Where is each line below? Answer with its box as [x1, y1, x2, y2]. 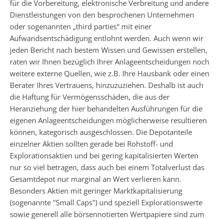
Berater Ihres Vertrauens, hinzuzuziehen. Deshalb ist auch [10, 80, 203, 90]
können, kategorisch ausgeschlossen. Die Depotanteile [10, 127, 192, 137]
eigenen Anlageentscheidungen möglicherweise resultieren [10, 115, 207, 125]
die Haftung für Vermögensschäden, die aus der [10, 92, 170, 102]
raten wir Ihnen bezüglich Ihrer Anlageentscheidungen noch [10, 57, 209, 66]
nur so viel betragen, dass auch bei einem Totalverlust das [10, 162, 204, 172]
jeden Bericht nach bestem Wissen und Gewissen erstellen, [10, 45, 207, 55]
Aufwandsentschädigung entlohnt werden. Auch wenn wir [10, 33, 203, 43]
